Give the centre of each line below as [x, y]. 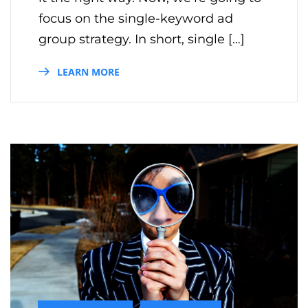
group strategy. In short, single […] [142, 39]
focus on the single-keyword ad [136, 18]
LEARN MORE [87, 71]
